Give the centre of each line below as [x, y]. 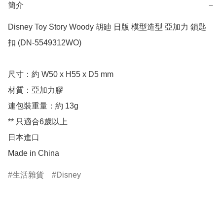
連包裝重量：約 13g [43, 106]
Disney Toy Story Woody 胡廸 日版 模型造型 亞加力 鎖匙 [107, 27]
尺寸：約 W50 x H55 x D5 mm [61, 74]
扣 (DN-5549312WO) [45, 43]
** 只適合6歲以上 [38, 122]
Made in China [34, 153]
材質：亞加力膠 [36, 90]
